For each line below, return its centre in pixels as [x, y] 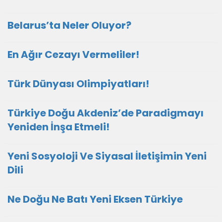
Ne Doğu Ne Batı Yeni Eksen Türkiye [95, 199]
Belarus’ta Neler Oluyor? [69, 25]
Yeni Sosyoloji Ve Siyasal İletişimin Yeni [107, 156]
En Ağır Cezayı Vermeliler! [73, 55]
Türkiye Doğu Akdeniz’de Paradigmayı [106, 113]
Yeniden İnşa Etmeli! [58, 127]
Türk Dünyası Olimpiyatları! [78, 84]
